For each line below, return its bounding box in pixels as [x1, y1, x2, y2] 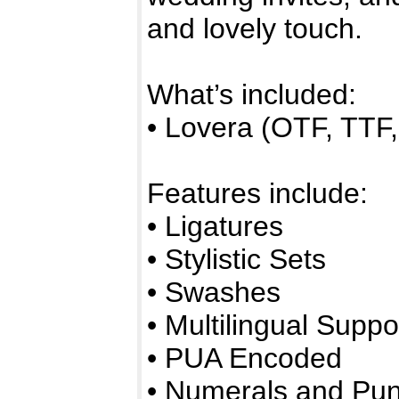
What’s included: [147, 78, 356, 111]
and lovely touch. [147, 12, 362, 45]
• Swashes [147, 276, 281, 309]
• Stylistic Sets [147, 243, 326, 276]
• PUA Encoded [147, 342, 342, 375]
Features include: [147, 177, 368, 210]
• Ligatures [147, 210, 283, 243]
